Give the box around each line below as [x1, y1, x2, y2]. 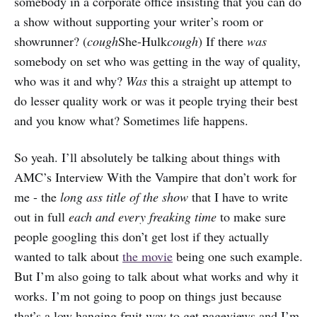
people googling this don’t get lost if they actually [14, 227, 269, 245]
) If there [198, 32, 247, 50]
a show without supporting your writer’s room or [14, 12, 263, 30]
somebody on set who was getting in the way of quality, [14, 52, 301, 69]
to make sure [217, 207, 286, 225]
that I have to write [188, 188, 288, 205]
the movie [122, 247, 173, 265]
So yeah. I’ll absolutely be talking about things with [14, 148, 280, 166]
